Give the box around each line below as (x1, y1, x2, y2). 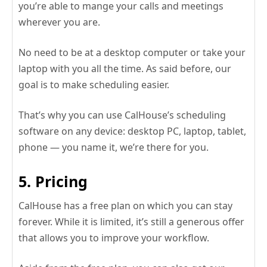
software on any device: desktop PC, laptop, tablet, (18, 124, 246, 138)
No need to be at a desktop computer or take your (18, 45, 246, 59)
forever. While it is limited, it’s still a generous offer (18, 215, 244, 228)
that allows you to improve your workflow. (18, 231, 209, 244)
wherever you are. (18, 15, 100, 29)
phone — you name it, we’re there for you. (18, 140, 209, 154)
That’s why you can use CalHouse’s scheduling (18, 108, 226, 122)
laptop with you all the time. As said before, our (18, 61, 231, 75)
